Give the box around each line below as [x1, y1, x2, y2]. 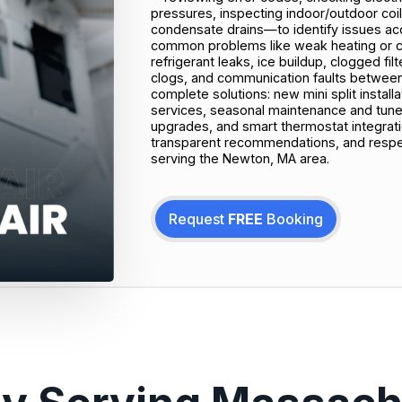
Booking [262, 209, 323, 228]
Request [168, 209, 228, 228]
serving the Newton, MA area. [150, 150, 329, 166]
